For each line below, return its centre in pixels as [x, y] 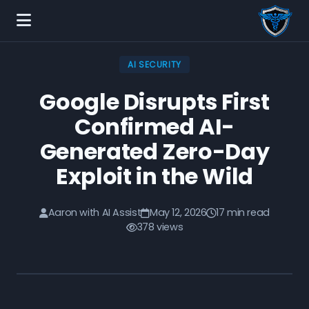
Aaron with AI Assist [94, 212]
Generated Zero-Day [154, 151]
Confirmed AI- [154, 127]
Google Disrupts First [154, 102]
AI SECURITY [154, 64]
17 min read [243, 212]
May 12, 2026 [178, 212]
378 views [160, 227]
